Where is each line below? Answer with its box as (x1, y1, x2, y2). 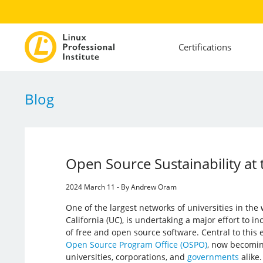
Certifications (178, 41, 231, 53)
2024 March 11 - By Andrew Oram (65, 181, 177, 192)
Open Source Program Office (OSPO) (65, 238, 207, 250)
